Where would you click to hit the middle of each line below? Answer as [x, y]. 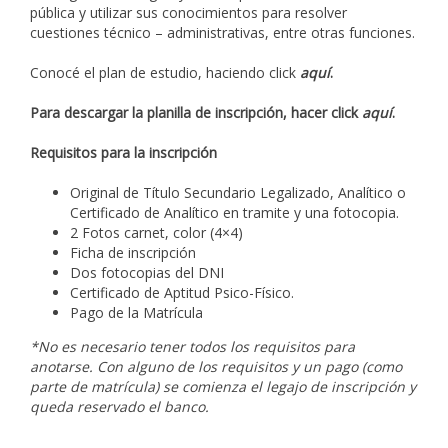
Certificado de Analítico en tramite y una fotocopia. [234, 212]
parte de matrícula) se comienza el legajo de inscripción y [223, 386]
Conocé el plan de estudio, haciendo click [165, 72]
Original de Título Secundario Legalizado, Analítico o [238, 192]
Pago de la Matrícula [136, 312]
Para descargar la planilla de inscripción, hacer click [196, 112]
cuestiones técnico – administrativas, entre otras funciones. [222, 32]
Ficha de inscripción [133, 252]
